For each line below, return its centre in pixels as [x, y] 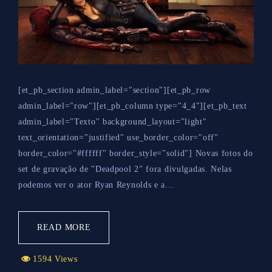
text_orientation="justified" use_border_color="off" [118, 137]
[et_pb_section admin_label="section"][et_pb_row [114, 90]
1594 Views [54, 259]
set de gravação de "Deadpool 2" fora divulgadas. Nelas [125, 169]
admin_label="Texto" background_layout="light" [113, 121]
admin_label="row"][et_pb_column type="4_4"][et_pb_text [133, 106]
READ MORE [64, 227]
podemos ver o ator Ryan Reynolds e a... [96, 185]
